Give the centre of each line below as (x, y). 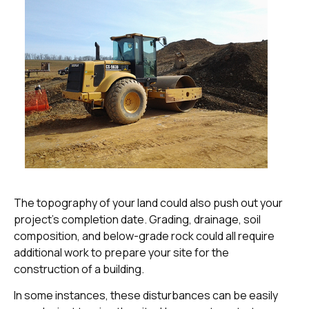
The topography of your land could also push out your (148, 202)
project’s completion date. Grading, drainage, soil (137, 219)
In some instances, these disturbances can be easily (146, 296)
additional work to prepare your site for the (121, 252)
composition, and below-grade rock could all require (144, 236)
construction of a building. (79, 269)
